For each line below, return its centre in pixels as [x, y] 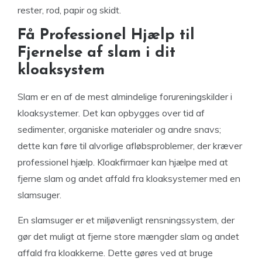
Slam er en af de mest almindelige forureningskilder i [125, 96]
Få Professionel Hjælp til [106, 35]
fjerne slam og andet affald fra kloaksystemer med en [129, 178]
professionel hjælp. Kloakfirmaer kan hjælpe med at [123, 162]
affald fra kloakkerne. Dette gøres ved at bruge [115, 253]
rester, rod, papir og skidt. [69, 10]
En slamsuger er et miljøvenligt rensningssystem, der [126, 220]
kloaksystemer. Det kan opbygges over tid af [111, 113]
